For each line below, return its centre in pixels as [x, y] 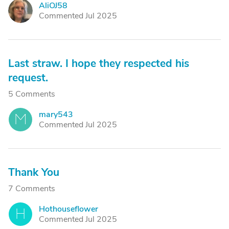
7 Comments [32, 189]
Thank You [34, 172]
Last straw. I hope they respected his [99, 63]
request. [28, 78]
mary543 [56, 114]
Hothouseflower [68, 209]
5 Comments [32, 94]
